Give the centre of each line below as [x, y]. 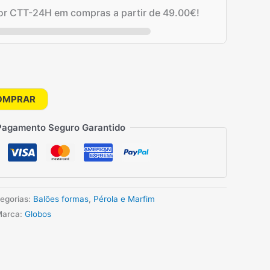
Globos [38, 214]
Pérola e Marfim [124, 199]
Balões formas [61, 199]
